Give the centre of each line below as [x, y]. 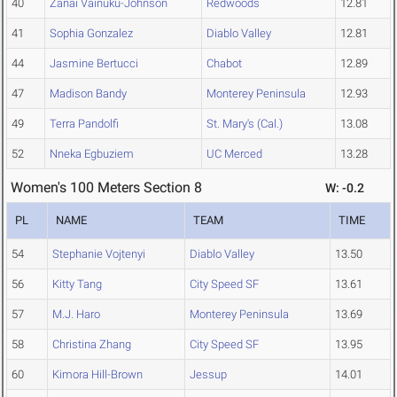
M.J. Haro [76, 315]
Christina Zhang [92, 345]
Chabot [224, 64]
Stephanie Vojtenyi [99, 254]
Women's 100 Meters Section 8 [106, 188]
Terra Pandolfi [84, 124]
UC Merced [234, 154]
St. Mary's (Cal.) [245, 124]
